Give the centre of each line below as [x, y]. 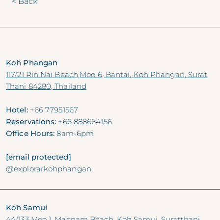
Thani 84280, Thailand [46, 86]
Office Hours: [30, 133]
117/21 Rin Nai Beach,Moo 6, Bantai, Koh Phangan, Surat [107, 74]
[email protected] [39, 157]
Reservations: [31, 122]
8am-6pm [74, 133]
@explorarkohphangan [49, 169]
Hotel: [17, 110]
